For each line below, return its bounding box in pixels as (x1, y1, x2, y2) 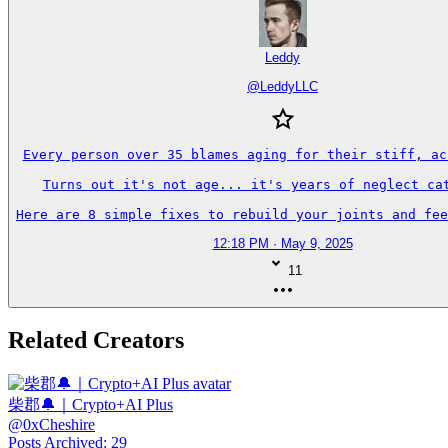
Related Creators (8, 327, 184, 354)
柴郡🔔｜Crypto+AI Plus (8, 396, 173, 414)
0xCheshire (23, 416, 95, 434)
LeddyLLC (260, 78, 318, 94)
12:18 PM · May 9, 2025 (212, 235, 353, 251)
